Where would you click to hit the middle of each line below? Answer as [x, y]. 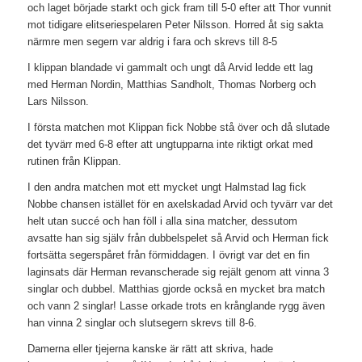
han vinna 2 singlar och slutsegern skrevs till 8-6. [142, 323]
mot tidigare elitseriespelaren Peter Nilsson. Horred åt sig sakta [175, 25]
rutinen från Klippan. [74, 162]
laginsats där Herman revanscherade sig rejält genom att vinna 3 [178, 272]
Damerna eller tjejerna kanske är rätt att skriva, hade [150, 349]
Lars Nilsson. [58, 102]
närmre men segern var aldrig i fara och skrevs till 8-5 [152, 42]
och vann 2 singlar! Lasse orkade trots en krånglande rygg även [176, 306]
